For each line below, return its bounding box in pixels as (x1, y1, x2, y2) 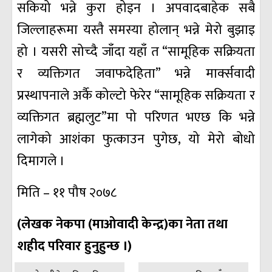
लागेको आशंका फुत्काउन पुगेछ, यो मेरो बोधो (17, 128, 255, 151)
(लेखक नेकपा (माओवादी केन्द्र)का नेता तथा (17, 213, 228, 236)
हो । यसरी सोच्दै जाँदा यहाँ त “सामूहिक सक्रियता (17, 41, 255, 64)
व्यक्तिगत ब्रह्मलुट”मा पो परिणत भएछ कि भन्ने (17, 106, 255, 129)
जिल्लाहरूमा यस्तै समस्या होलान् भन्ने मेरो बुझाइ (17, 19, 255, 42)
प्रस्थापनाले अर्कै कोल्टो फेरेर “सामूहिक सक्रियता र (17, 84, 255, 107)
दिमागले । (17, 150, 65, 173)
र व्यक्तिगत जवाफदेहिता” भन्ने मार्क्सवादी (17, 63, 255, 86)
